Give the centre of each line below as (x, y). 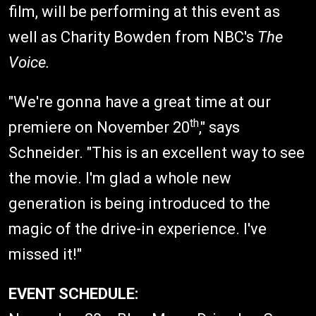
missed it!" (47, 254)
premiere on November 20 (99, 127)
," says (219, 127)
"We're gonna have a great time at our (140, 102)
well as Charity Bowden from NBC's (133, 37)
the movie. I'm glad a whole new (120, 178)
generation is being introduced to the (139, 203)
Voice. (29, 62)
